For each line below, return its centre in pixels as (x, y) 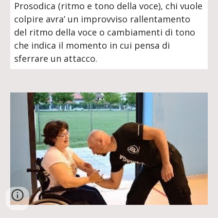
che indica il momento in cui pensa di (92, 45)
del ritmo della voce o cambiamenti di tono (105, 32)
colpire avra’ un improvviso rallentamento (102, 19)
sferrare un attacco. (56, 58)
